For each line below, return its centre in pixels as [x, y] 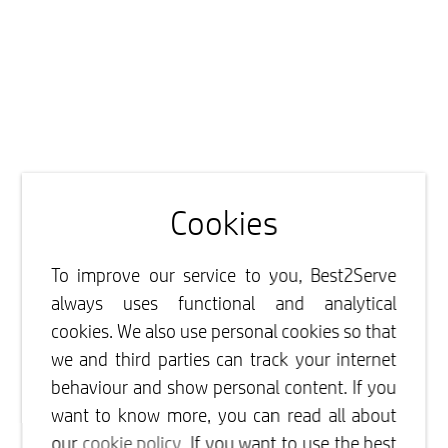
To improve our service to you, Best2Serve [224, 275]
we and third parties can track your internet [224, 359]
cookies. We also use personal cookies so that [224, 331]
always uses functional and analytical [224, 303]
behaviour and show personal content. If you [224, 387]
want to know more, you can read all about [224, 415]
